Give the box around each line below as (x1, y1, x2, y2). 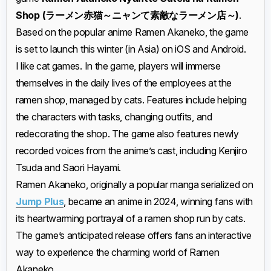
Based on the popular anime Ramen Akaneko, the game (16, 26, 249, 38)
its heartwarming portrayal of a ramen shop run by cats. (16, 212, 246, 224)
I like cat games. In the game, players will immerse (16, 60, 221, 72)
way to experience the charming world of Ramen (16, 246, 220, 258)
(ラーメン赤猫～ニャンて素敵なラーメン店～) (42, 9, 239, 21)
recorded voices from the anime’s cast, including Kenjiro (16, 145, 247, 157)
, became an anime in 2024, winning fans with (64, 195, 253, 207)
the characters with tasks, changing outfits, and (16, 111, 212, 123)
